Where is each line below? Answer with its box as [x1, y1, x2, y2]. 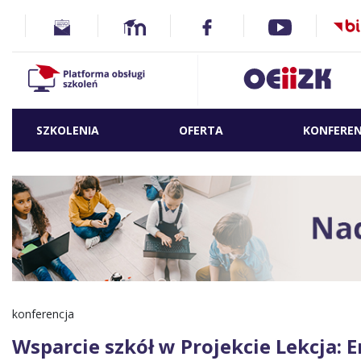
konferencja [12, 306, 74, 322]
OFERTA [178, 122, 223, 139]
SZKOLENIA [36, 122, 99, 139]
